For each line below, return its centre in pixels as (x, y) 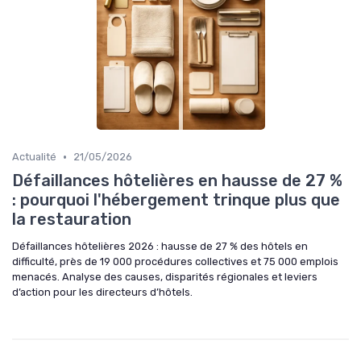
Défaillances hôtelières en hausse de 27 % (177, 181)
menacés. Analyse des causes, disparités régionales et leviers (165, 277)
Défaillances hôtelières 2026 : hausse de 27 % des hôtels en (160, 247)
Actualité (34, 157)
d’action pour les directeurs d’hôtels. (102, 293)
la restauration (72, 220)
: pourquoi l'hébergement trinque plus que (176, 200)
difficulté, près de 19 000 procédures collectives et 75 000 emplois (175, 262)
